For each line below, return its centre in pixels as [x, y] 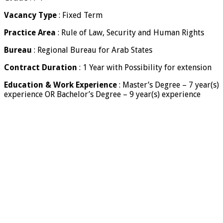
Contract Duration [41, 67]
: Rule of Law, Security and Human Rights [130, 32]
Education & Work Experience [60, 85]
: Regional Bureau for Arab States [92, 50]
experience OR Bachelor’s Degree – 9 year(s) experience [102, 94]
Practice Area [30, 32]
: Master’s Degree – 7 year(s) [168, 85]
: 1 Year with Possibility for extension [144, 67]
